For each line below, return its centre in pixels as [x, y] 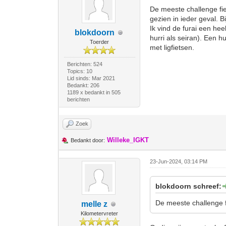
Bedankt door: [88, 140]
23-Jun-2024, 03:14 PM [179, 161]
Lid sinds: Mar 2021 [91, 78]
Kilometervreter [100, 213]
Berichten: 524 [84, 64]
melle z [95, 204]
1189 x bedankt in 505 [94, 92]
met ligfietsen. [172, 47]
